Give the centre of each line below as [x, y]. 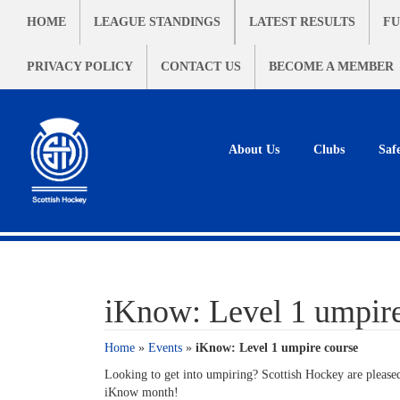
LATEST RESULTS [302, 22]
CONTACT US [201, 67]
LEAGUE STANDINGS [157, 22]
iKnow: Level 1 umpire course [277, 348]
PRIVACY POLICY [80, 67]
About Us [254, 150]
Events [165, 348]
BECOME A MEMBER [331, 67]
